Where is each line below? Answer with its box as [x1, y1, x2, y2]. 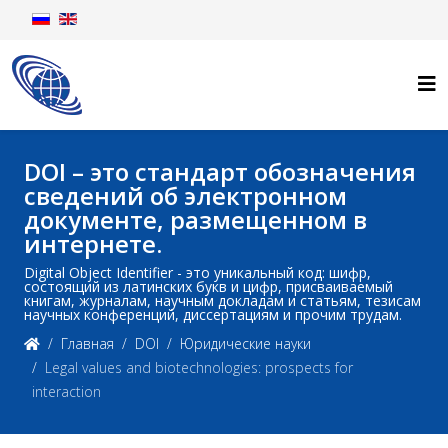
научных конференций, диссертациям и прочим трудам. [24, 305, 402, 324]
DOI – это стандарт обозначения [24, 155, 416, 188]
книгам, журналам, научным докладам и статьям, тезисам [24, 291, 421, 310]
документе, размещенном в [24, 203, 367, 236]
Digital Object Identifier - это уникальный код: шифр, [24, 263, 371, 282]
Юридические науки [180, 334, 311, 353]
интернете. [24, 227, 162, 260]
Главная [61, 334, 114, 353]
